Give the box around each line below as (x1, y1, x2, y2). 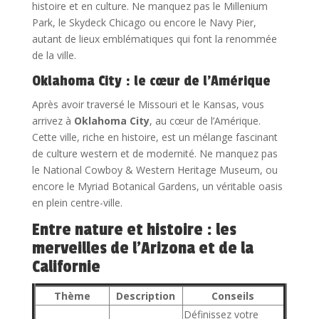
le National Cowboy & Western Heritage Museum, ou (31, 163, 278, 177)
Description (116, 289, 176, 303)
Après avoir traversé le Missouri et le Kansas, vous (31, 98, 264, 112)
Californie (31, 256, 100, 278)
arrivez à (31, 114, 74, 128)
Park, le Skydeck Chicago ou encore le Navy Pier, (31, 16, 256, 30)
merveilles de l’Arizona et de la (31, 238, 253, 259)
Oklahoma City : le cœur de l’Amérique (31, 73, 271, 90)
